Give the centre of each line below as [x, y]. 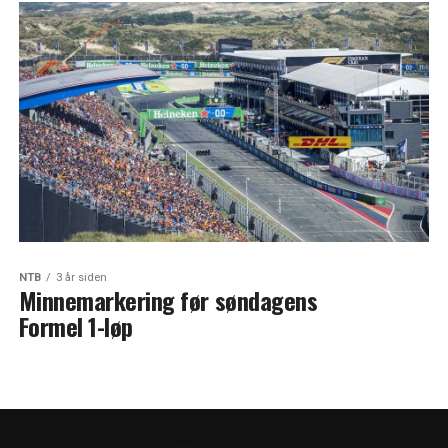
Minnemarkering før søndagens [168, 300]
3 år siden [81, 277]
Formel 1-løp [75, 326]
